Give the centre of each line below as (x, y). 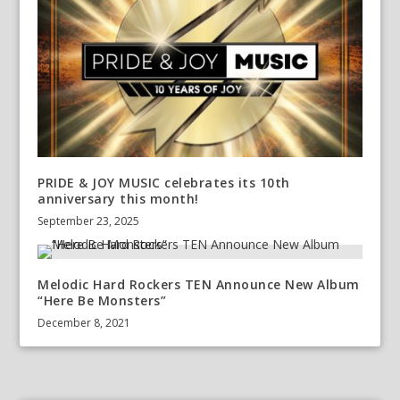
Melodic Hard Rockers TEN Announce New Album (199, 285)
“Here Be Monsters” (102, 301)
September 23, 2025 (89, 221)
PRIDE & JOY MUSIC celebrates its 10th (164, 183)
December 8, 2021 (84, 323)
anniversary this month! (118, 199)
